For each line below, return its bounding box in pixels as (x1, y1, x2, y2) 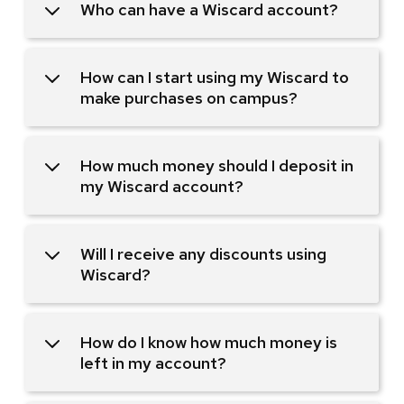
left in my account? (80, 352, 226, 373)
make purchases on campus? (80, 87, 298, 108)
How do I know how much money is (80, 331, 337, 353)
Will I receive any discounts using (80, 243, 326, 264)
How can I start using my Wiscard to (80, 66, 349, 87)
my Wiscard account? (80, 175, 243, 197)
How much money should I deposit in (80, 154, 353, 176)
